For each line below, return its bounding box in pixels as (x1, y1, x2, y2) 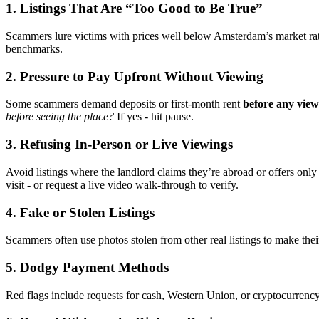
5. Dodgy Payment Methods (6, 259, 169, 275)
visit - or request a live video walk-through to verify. (6, 178, 239, 191)
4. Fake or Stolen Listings (6, 204, 155, 220)
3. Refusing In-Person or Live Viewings (6, 137, 233, 152)
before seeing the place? (6, 110, 114, 123)
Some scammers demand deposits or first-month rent (6, 98, 243, 110)
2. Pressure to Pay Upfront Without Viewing (6, 68, 263, 84)
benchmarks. (6, 42, 63, 55)
